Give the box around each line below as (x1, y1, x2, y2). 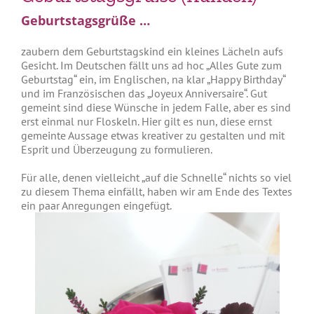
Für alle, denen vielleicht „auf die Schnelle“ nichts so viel (21, 170, 292, 184)
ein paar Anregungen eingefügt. (21, 198, 172, 212)
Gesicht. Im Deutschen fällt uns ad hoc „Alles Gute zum (21, 57, 282, 72)
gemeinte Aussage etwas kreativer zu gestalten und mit (21, 128, 285, 142)
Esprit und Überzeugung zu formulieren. (21, 142, 212, 156)
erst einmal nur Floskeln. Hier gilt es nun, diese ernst (21, 114, 272, 128)
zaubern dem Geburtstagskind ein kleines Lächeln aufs (21, 43, 283, 58)
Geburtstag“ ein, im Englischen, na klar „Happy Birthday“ (21, 71, 285, 86)
